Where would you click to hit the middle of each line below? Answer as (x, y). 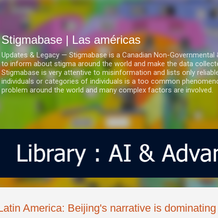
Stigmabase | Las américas (71, 40)
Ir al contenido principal (109, 12)
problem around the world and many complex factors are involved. (107, 90)
